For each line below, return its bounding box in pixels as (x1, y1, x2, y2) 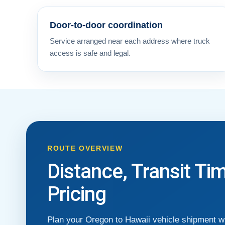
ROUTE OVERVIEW (47, 144, 123, 152)
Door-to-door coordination (50, 20, 163, 30)
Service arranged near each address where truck (50, 36, 210, 45)
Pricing (47, 182, 106, 206)
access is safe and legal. (50, 48, 131, 57)
